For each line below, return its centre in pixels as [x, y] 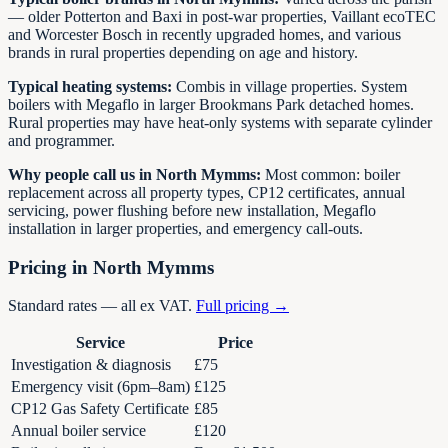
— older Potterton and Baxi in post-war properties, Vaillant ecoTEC [222, 16]
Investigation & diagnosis [91, 365]
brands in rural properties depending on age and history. [183, 52]
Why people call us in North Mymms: [134, 174]
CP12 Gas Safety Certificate [100, 409]
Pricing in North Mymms [111, 267]
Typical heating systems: [90, 86]
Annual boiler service [78, 431]
